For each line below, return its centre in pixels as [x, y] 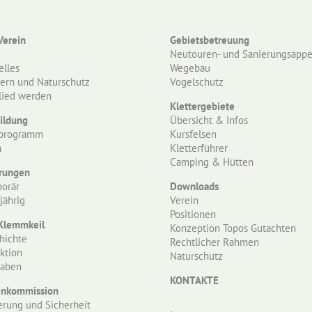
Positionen [193, 214]
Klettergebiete [202, 107]
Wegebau [190, 68]
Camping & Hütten [212, 162]
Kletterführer [199, 148]
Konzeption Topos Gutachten [233, 228]
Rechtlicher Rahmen [214, 242]
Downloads [194, 187]
